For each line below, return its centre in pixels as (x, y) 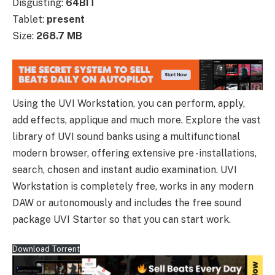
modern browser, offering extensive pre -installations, (134, 153)
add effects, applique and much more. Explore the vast (137, 120)
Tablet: (29, 19)
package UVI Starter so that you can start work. (122, 219)
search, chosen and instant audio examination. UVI (125, 169)
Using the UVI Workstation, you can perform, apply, (129, 103)
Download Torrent (46, 249)
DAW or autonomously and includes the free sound (127, 203)
